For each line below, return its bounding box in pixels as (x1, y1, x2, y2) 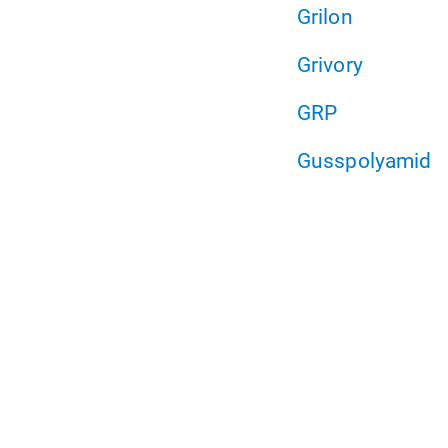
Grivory (297, 52, 363, 78)
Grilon (297, 4, 353, 30)
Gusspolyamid (297, 148, 432, 174)
